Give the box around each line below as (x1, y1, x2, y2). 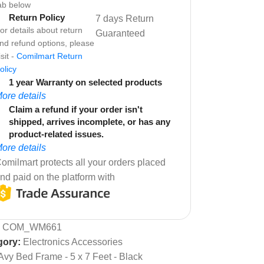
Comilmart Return (16, 51, 82, 61)
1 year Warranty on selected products (9, 77, 162, 87)
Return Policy (9, 12, 65, 22)
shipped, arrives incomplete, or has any (9, 116, 170, 127)
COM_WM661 (2, 222, 62, 232)
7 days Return (95, 13, 154, 24)
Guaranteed (95, 28, 146, 38)
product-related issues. (9, 128, 104, 139)
